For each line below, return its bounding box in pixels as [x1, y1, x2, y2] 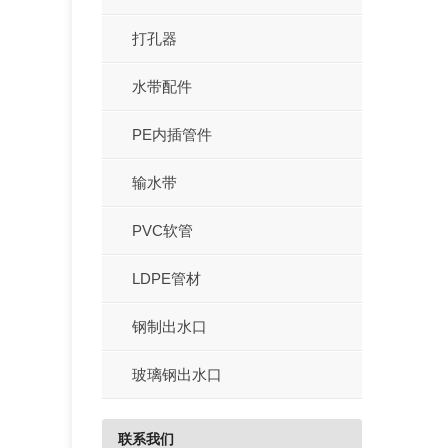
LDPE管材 [132, 269, 201, 287]
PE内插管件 [132, 125, 212, 143]
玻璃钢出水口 [132, 365, 222, 383]
